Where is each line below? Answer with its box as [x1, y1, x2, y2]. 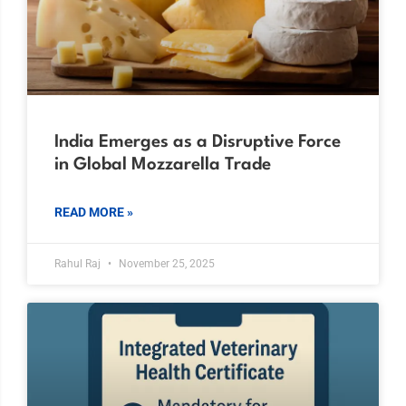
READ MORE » [54, 204, 133, 219]
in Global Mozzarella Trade [54, 155, 271, 174]
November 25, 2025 [116, 256, 215, 270]
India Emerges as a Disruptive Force [54, 132, 341, 151]
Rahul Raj [54, 256, 103, 270]
